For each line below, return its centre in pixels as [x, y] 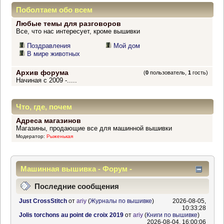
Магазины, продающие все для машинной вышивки [94, 128]
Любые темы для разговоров [68, 24]
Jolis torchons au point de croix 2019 [71, 215]
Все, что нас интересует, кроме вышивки [78, 31]
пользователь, [168, 73]
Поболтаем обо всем [54, 10]
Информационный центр [66, 184]
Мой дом [127, 46]
